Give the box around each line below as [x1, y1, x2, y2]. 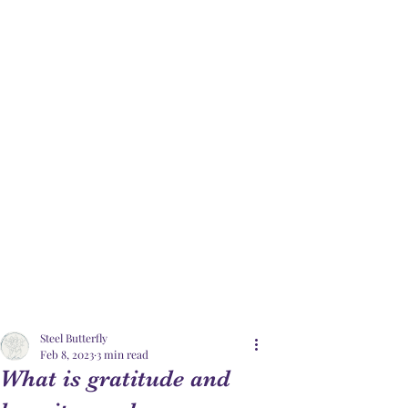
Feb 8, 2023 [40, 346, 94, 362]
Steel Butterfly [40, 330, 107, 345]
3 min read [97, 346, 148, 362]
